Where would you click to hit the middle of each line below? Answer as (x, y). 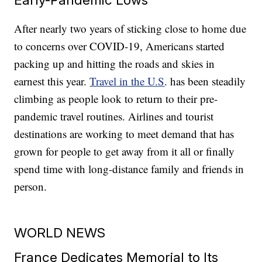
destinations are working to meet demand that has (124, 134)
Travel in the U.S (127, 81)
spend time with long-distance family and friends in (129, 169)
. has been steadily (205, 81)
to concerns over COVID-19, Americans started (120, 46)
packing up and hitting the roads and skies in (115, 64)
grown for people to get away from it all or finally (125, 151)
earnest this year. (52, 81)
